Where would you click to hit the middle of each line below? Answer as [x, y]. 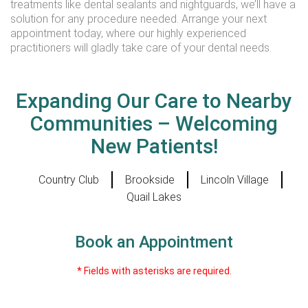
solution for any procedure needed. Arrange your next [139, 19]
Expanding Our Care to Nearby [154, 101]
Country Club [68, 180]
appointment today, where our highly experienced [128, 33]
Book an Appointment [154, 242]
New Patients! [154, 146]
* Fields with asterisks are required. [154, 271]
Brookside [150, 180]
